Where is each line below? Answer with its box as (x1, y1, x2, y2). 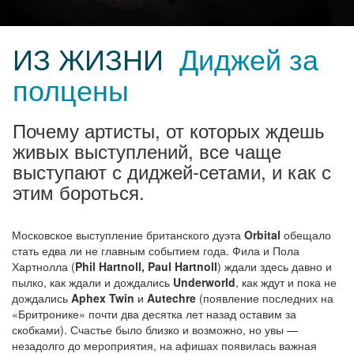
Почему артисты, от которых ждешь (13, 115, 325, 144)
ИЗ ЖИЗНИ (13, 37, 164, 78)
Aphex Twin (71, 289, 134, 306)
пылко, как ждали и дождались (12, 273, 173, 290)
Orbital (244, 226, 281, 243)
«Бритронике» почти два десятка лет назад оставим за (12, 305, 296, 322)
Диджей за (179, 37, 318, 78)
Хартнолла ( (12, 258, 75, 274)
